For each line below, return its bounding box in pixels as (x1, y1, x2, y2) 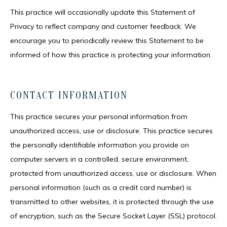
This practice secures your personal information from (10, 112, 187, 121)
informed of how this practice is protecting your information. (10, 50, 212, 59)
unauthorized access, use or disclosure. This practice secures (10, 126, 213, 135)
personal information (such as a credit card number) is (10, 183, 192, 192)
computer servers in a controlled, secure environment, (10, 155, 188, 164)
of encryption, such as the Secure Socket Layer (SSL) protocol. (10, 211, 217, 220)
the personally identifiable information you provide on (10, 140, 189, 149)
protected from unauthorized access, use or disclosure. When (10, 169, 216, 178)
